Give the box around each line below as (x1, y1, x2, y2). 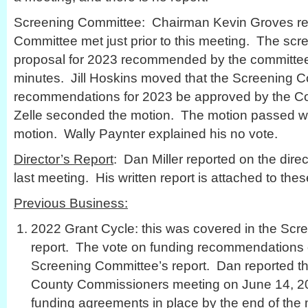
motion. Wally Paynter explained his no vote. (14, 126, 278, 141)
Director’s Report (14, 151, 113, 166)
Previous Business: (14, 195, 128, 210)
